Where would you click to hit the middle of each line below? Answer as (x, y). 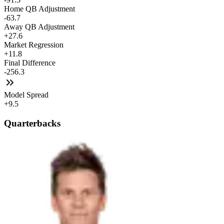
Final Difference (30, 63)
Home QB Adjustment (39, 9)
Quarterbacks (32, 123)
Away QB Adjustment (39, 27)
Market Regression (34, 45)
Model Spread (26, 95)
